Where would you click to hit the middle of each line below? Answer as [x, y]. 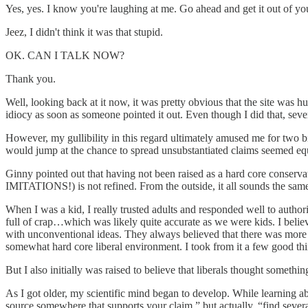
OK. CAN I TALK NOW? [65, 55]
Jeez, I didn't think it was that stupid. [84, 32]
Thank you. [31, 78]
